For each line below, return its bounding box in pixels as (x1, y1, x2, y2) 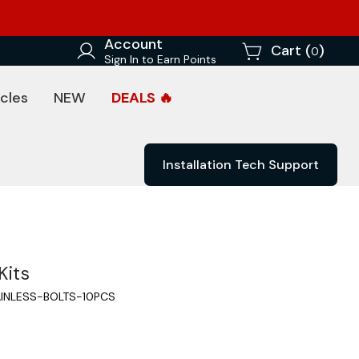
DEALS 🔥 (111, 88, 173, 107)
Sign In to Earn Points (104, 52, 216, 67)
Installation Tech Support (163, 156, 319, 173)
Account (104, 34, 163, 54)
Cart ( (271, 41, 311, 60)
